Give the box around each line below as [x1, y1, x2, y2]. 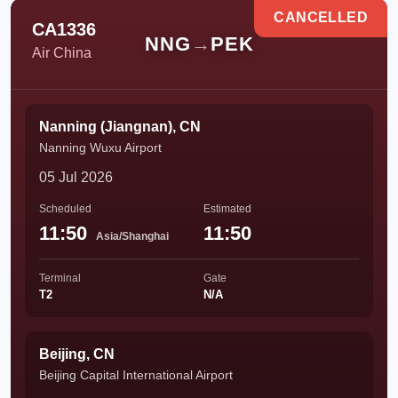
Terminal [39, 272, 81, 284]
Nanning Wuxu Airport [39, 140, 162, 155]
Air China [32, 45, 92, 60]
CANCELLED [274, 10, 368, 25]
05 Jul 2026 [39, 170, 113, 185]
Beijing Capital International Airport [39, 368, 233, 382]
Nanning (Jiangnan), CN [39, 119, 201, 134]
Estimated [203, 203, 251, 215]
